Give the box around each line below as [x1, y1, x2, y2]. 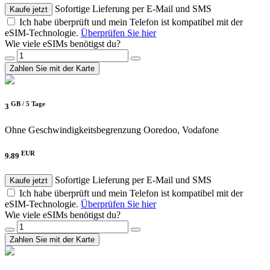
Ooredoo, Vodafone [143, 125, 219, 136]
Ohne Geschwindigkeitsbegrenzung [5, 125, 141, 136]
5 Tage [26, 99, 45, 107]
